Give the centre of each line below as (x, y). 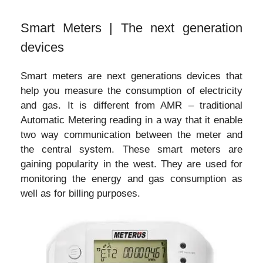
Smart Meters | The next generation (131, 28)
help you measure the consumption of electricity (131, 90)
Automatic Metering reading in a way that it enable (131, 120)
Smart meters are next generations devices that (131, 76)
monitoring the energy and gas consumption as (131, 178)
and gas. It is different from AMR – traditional (131, 105)
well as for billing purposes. (80, 193)
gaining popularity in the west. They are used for (131, 164)
